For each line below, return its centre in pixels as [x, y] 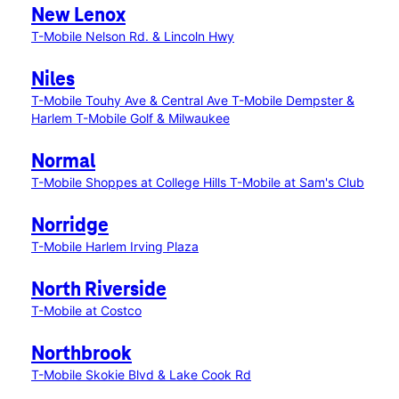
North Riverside [99, 290]
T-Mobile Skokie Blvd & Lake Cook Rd [141, 375]
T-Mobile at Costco [86, 310]
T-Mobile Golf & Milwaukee [153, 118]
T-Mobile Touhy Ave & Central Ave [131, 100]
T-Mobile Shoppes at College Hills [130, 182]
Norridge [70, 226]
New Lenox [78, 16]
